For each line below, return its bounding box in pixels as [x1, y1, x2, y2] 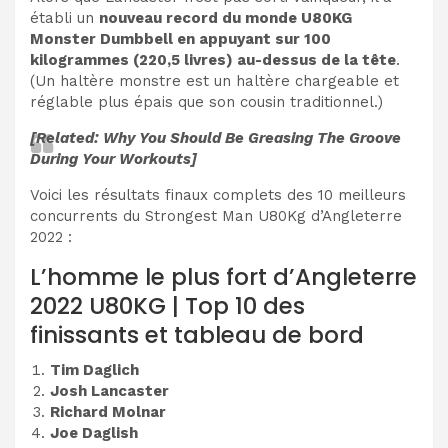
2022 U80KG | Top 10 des [30, 289, 305, 322]
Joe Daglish [50, 423, 138, 442]
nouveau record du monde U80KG [99, 8, 352, 27]
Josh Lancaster [50, 381, 169, 400]
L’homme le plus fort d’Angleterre [30, 260, 417, 293]
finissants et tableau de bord [30, 318, 364, 351]
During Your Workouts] [30, 149, 197, 168]
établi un [30, 8, 99, 27]
